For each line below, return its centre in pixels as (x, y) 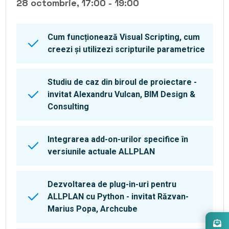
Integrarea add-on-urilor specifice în (118, 140)
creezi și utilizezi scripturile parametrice (126, 50)
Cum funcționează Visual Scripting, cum (123, 37)
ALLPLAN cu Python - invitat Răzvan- (118, 197)
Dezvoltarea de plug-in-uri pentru (112, 185)
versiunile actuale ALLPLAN (101, 152)
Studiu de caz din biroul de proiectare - (122, 82)
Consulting (68, 107)
